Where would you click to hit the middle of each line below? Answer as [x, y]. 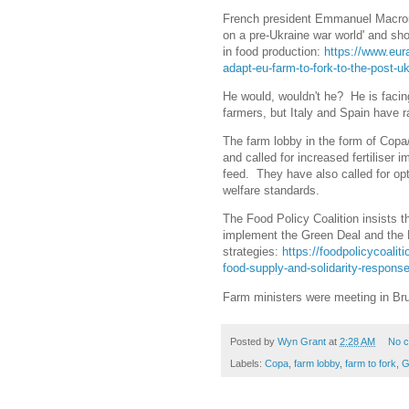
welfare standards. [271, 191]
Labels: [247, 363]
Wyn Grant [302, 341]
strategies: [252, 252]
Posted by [254, 341]
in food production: [273, 51]
